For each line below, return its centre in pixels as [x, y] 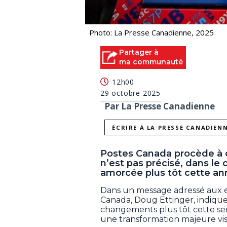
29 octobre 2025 [130, 93]
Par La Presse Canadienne [160, 106]
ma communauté [151, 62]
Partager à [139, 52]
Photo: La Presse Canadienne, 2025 [152, 32]
